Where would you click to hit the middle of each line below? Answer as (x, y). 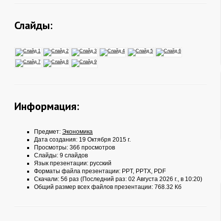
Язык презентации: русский (73, 163)
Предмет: (48, 132)
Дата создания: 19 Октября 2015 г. (82, 140)
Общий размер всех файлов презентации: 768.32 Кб (108, 187)
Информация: (47, 106)
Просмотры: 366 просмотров (74, 147)
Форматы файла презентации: (78, 171)
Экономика (77, 132)
